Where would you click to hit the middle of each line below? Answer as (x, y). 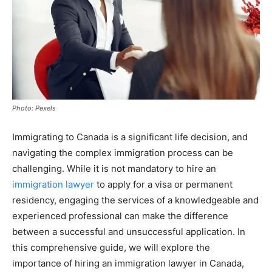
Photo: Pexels (34, 108)
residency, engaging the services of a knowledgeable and (135, 200)
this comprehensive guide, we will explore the (111, 247)
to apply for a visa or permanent (163, 184)
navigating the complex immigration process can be (123, 152)
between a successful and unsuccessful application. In (129, 231)
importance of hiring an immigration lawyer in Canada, (128, 263)
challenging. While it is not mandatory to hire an (114, 168)
